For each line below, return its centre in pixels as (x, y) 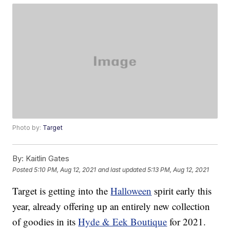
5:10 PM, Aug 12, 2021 (65, 169)
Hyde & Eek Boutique (123, 222)
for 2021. (187, 222)
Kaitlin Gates (47, 159)
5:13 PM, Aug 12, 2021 (178, 169)
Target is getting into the (62, 191)
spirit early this (182, 191)
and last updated (122, 169)
